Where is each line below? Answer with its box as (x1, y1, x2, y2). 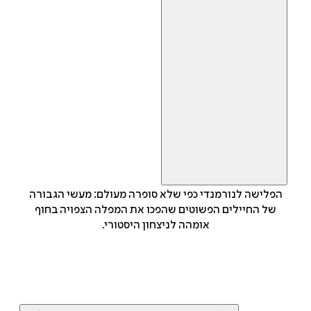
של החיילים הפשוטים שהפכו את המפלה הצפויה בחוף (35, 203, 276, 217)
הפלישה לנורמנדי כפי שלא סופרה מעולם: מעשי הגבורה (28, 188, 283, 201)
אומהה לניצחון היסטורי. (101, 219, 210, 232)
